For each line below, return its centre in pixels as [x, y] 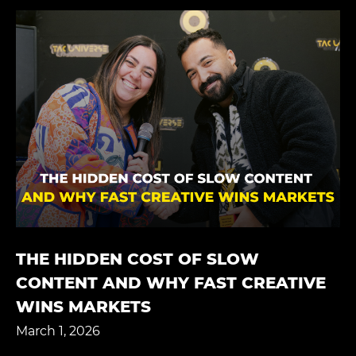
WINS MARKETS [83, 306]
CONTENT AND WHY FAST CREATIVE [171, 282]
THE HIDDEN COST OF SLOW [137, 259]
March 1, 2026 [58, 331]
